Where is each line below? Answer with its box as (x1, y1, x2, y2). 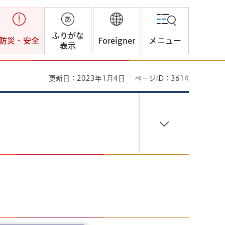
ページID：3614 (135, 75, 189, 82)
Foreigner (98, 37, 135, 45)
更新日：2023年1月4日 (49, 75, 125, 82)
